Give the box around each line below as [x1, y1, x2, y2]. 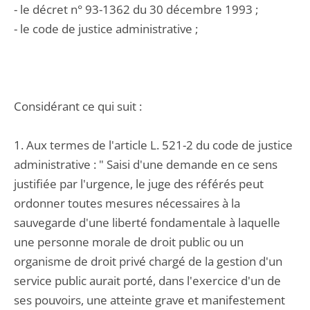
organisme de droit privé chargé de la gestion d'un [14, 253, 282, 269]
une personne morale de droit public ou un [14, 234, 244, 250]
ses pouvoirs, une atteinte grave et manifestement [14, 292, 285, 308]
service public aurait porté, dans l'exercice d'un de [14, 273, 281, 289]
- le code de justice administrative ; [14, 21, 198, 37]
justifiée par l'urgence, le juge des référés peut [14, 176, 264, 192]
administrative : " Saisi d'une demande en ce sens [14, 156, 277, 172]
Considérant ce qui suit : [14, 98, 142, 114]
